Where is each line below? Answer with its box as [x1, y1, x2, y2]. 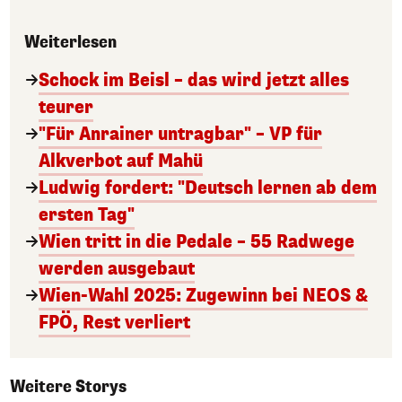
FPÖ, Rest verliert [39, 310, 190, 335]
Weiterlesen [24, 31, 117, 53]
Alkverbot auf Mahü [39, 148, 203, 173]
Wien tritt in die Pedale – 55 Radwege [39, 229, 354, 254]
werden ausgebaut [39, 256, 195, 281]
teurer [39, 94, 93, 119]
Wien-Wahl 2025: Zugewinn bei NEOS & [39, 283, 368, 308]
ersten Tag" [39, 202, 135, 227]
